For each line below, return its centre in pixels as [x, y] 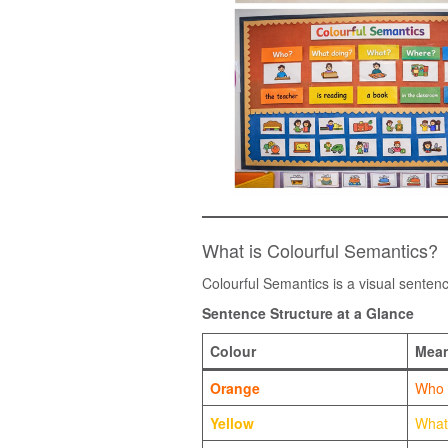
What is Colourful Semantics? [320, 249]
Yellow [232, 422]
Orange [235, 387]
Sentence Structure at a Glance [308, 312]
